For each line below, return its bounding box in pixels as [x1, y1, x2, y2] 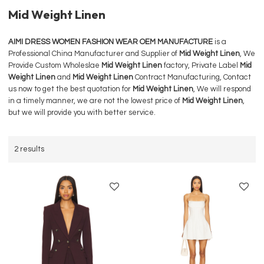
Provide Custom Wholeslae [8, 61, 102, 70]
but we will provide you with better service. [8, 108, 156, 117]
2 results [14, 145, 45, 154]
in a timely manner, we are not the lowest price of [8, 97, 183, 105]
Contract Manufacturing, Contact [133, 73, 252, 82]
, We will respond [193, 85, 252, 94]
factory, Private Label [162, 61, 240, 70]
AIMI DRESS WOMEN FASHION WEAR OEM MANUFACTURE [8, 38, 213, 47]
